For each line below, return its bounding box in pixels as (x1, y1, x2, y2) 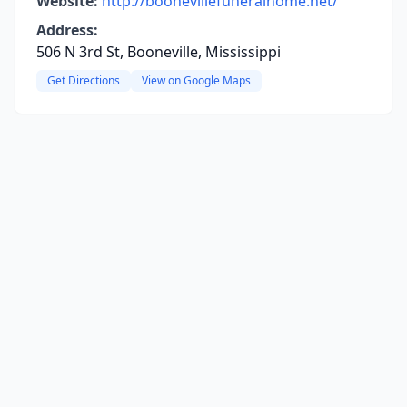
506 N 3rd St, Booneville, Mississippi (36, 42, 281, 62)
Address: (36, 20, 98, 40)
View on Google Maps (142, 73, 251, 88)
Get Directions (47, 73, 120, 88)
